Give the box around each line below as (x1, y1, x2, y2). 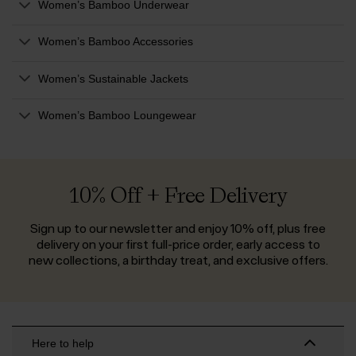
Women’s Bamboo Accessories (38, 35, 194, 48)
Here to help (32, 336, 94, 350)
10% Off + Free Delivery (69, 182, 287, 210)
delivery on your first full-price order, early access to (36, 237, 320, 252)
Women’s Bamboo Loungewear (38, 109, 197, 122)
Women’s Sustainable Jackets (38, 72, 189, 85)
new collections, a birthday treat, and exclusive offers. (28, 253, 328, 268)
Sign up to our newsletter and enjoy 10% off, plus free (30, 221, 326, 236)
